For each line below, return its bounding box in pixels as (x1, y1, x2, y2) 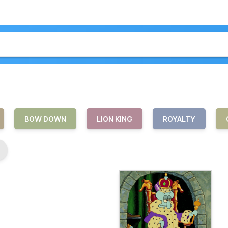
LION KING (97, 115, 132, 123)
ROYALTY (163, 115, 195, 123)
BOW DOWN (24, 115, 66, 123)
